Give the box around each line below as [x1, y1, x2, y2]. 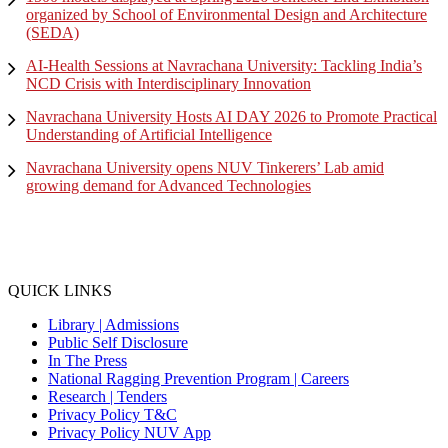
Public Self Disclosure [48, 333, 188, 351]
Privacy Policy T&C [48, 405, 177, 423]
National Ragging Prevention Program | [48, 369, 301, 387]
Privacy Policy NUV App [48, 423, 211, 441]
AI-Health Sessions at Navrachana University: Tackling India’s [26, 56, 422, 74]
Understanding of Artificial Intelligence [26, 125, 272, 143]
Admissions [105, 315, 179, 333]
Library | [48, 315, 105, 333]
